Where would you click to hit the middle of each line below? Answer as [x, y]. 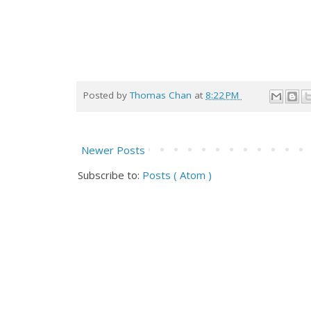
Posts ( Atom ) [177, 175]
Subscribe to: [110, 175]
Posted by [107, 95]
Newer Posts [113, 150]
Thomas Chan [162, 95]
